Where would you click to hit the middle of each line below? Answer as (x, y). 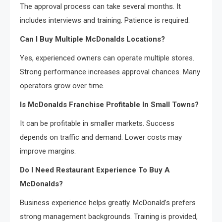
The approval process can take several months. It (100, 6)
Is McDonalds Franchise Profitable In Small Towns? (109, 104)
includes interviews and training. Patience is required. (105, 20)
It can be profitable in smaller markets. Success (97, 123)
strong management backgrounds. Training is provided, (109, 216)
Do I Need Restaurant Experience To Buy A (95, 170)
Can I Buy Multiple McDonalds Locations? (92, 39)
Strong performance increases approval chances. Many (110, 72)
